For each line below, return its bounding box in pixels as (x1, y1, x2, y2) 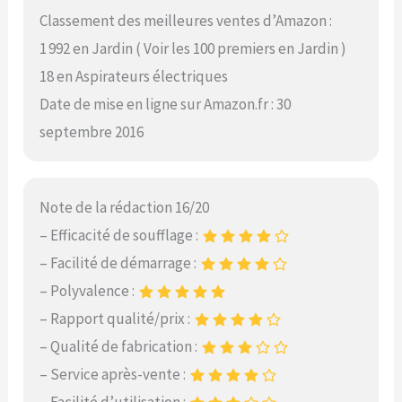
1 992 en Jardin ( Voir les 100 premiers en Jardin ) (39, 38, 347, 58)
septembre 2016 (39, 121, 144, 142)
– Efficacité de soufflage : (39, 225, 202, 246)
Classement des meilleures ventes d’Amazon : (39, 10, 333, 31)
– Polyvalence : (39, 281, 138, 301)
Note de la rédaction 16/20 (39, 197, 210, 218)
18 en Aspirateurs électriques (39, 66, 229, 86)
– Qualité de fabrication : (39, 336, 201, 357)
